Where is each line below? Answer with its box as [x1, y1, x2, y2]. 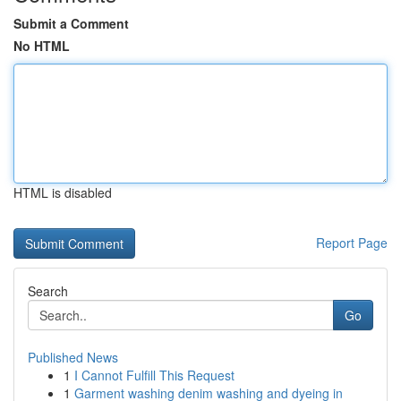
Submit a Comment [13, 14, 129, 32]
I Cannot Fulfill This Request [74, 366, 235, 384]
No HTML [13, 37, 70, 55]
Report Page [316, 234, 388, 252]
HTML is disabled [13, 183, 112, 201]
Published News [28, 348, 118, 366]
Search [28, 282, 68, 300]
